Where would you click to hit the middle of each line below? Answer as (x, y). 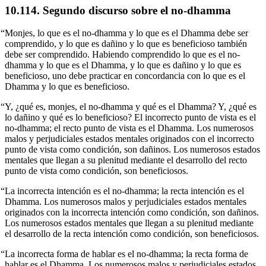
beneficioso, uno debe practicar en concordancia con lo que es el (125, 76)
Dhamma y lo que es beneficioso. (67, 87)
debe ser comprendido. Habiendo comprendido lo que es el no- (122, 55)
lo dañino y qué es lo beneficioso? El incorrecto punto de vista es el (130, 118)
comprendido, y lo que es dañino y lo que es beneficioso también (126, 44)
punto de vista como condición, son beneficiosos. (96, 171)
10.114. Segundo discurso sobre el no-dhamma (118, 10)
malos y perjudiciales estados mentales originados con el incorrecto (129, 139)
